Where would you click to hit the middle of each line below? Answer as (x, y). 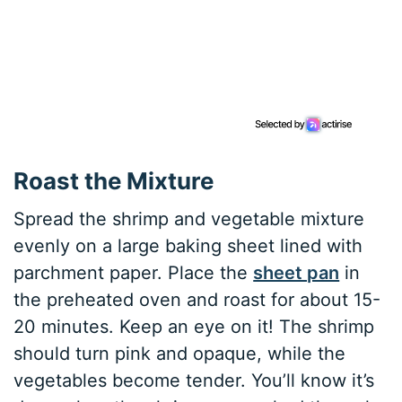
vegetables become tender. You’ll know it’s (194, 380)
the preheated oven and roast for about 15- (197, 299)
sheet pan (297, 272)
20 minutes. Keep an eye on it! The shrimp (194, 326)
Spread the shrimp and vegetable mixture (189, 218)
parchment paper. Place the (134, 272)
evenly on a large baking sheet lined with (188, 245)
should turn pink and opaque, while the (180, 353)
